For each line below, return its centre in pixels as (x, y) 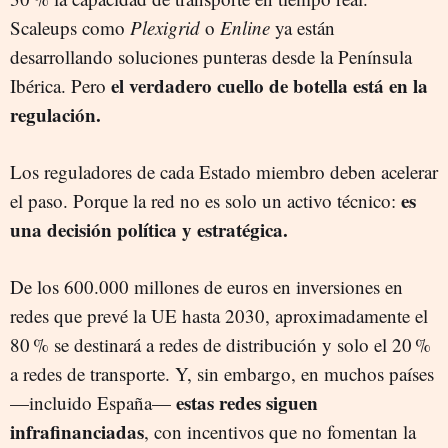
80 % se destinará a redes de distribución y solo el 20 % (220, 344)
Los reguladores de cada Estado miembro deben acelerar (224, 171)
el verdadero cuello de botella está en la (269, 85)
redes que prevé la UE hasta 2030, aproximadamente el (219, 315)
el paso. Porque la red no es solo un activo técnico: (205, 200)
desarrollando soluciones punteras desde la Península (211, 56)
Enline (245, 27)
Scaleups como (70, 27)
